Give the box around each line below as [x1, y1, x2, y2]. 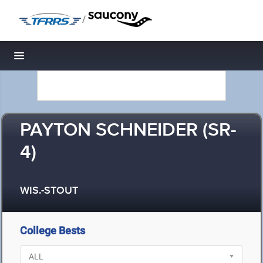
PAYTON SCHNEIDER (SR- [20, 119, 237, 143]
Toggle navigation [19, 53, 99, 65]
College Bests [20, 224, 85, 237]
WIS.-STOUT [20, 184, 78, 198]
